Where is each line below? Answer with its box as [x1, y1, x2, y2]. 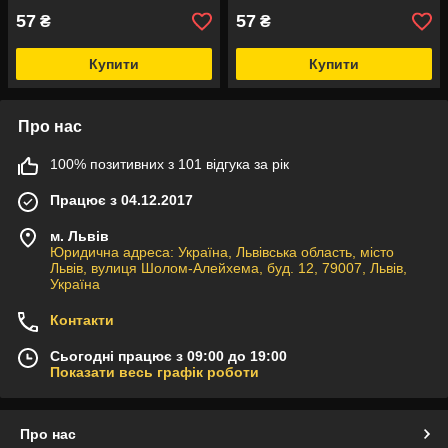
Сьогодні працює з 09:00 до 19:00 [50, 348, 287, 365]
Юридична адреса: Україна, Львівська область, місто [50, 244, 394, 261]
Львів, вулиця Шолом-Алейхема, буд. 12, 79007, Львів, [50, 260, 407, 277]
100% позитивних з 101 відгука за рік [50, 156, 289, 173]
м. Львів [50, 228, 109, 245]
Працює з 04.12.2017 [50, 192, 193, 209]
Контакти [50, 312, 114, 329]
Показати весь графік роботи [50, 364, 259, 381]
